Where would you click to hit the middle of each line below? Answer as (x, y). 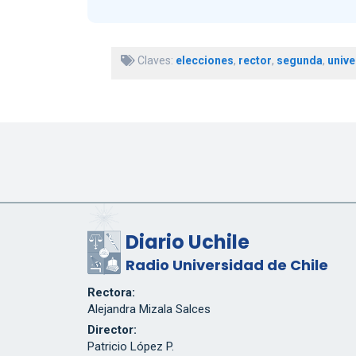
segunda (299, 61)
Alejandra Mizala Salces (149, 310)
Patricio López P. (130, 347)
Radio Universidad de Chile (226, 265)
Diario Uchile (187, 242)
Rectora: (111, 293)
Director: (112, 330)
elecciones (204, 61)
